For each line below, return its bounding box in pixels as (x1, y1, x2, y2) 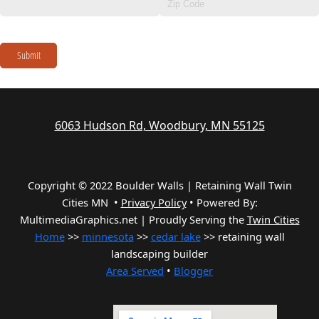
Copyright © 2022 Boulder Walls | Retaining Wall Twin (27, 178, 292, 193)
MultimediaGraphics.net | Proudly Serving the (19, 212, 247, 227)
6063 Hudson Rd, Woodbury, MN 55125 (54, 117, 265, 134)
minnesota (81, 229, 134, 244)
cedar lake (150, 229, 201, 244)
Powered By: (196, 195, 258, 210)
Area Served (106, 263, 164, 278)
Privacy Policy (120, 195, 187, 210)
